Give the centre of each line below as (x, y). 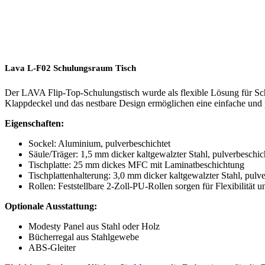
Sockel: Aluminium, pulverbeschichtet (99, 144)
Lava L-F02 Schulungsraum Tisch (70, 68)
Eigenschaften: (34, 124)
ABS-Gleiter (52, 248)
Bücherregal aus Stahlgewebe (84, 237)
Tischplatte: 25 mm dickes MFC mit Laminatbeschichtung (136, 165)
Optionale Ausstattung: (51, 206)
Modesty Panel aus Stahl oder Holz (94, 227)
